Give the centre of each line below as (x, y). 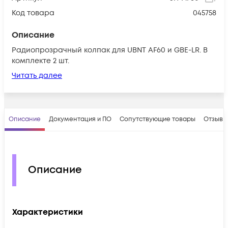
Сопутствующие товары (158, 119)
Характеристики (48, 212)
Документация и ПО (80, 119)
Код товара (33, 13)
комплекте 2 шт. (40, 61)
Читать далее (37, 75)
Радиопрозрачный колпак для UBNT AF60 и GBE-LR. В (110, 50)
